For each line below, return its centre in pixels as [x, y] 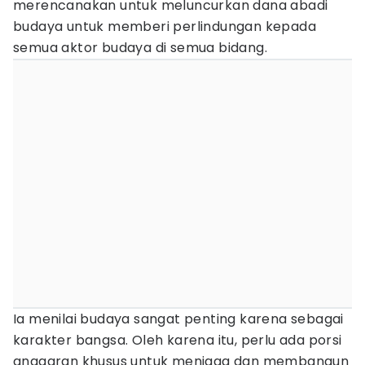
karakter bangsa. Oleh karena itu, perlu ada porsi [178, 340]
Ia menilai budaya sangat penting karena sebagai [178, 319]
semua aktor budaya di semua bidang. [142, 48]
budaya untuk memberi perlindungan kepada [165, 26]
